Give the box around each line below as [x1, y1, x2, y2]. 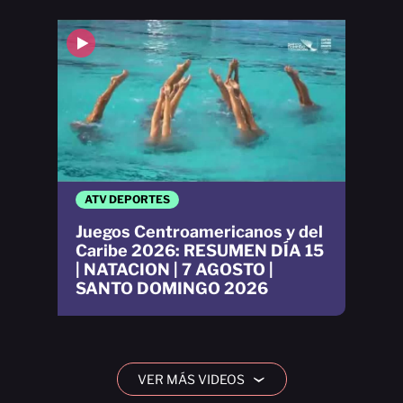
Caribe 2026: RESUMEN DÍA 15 [76, 241, 324, 260]
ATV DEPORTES [85, 193, 170, 206]
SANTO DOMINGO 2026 [76, 279, 268, 298]
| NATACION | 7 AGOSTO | [76, 260, 273, 279]
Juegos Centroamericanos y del [76, 222, 323, 241]
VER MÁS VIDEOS [138, 372, 245, 387]
